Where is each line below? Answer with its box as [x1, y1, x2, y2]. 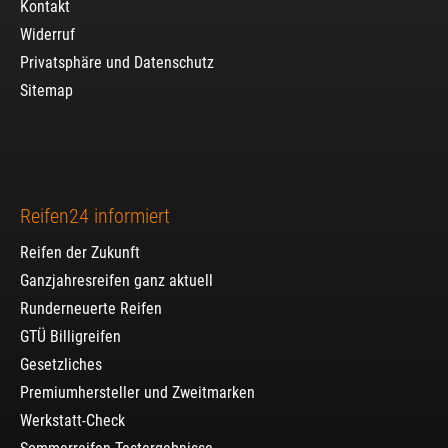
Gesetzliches [20, 354, 102, 374]
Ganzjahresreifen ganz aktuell [20, 270, 213, 290]
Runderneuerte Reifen [20, 298, 162, 318]
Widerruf [20, 24, 75, 44]
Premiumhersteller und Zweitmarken [20, 382, 255, 402]
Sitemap [20, 80, 73, 100]
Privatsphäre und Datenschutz [20, 52, 214, 72]
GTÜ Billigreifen [20, 326, 121, 346]
